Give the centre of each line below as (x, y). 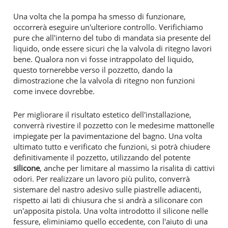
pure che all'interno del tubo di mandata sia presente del (112, 37)
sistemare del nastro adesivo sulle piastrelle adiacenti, (107, 189)
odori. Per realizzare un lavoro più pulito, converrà (102, 178)
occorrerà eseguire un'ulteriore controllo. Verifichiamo (108, 27)
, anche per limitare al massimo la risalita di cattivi (127, 168)
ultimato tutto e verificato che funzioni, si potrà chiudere (112, 146)
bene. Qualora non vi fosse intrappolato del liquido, (104, 59)
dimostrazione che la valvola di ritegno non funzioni (104, 80)
